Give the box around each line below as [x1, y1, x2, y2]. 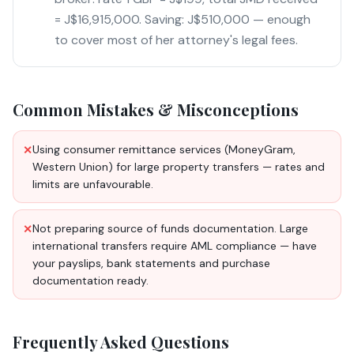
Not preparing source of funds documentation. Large [32, 221, 308, 235]
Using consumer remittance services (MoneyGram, [32, 142, 296, 156]
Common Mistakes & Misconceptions [13, 99, 299, 120]
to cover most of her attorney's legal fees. [55, 32, 298, 48]
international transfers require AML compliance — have [32, 239, 317, 253]
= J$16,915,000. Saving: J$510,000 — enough [55, 11, 311, 28]
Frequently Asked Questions [13, 331, 229, 352]
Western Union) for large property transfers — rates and [32, 160, 325, 174]
